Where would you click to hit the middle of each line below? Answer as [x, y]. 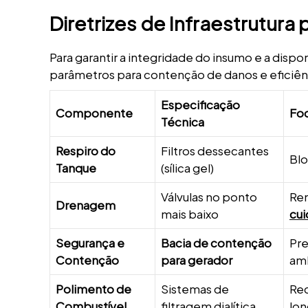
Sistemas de [195, 288]
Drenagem [86, 205]
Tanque [76, 167]
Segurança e [90, 242]
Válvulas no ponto [209, 196]
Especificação [200, 104]
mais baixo [190, 213]
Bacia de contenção [216, 242]
